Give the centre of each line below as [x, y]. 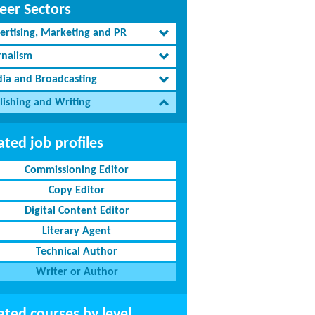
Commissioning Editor [77, 170]
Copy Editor [77, 191]
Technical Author [77, 252]
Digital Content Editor [77, 211]
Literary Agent [77, 231]
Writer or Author [77, 272]
